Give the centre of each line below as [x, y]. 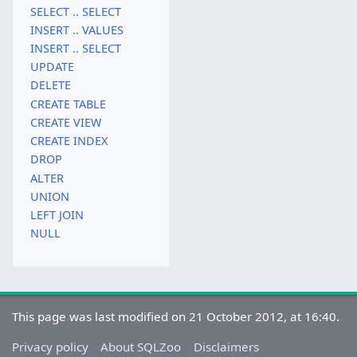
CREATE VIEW [65, 122]
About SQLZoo [141, 346]
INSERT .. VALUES [76, 29]
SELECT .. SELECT [75, 11]
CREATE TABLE [68, 104]
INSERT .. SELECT [75, 49]
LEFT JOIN [57, 214]
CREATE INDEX [69, 141]
